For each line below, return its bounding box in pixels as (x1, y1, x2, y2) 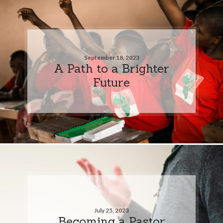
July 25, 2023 (94, 206, 129, 214)
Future (93, 74, 130, 90)
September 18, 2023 (84, 53, 139, 61)
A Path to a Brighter (54, 60, 169, 76)
